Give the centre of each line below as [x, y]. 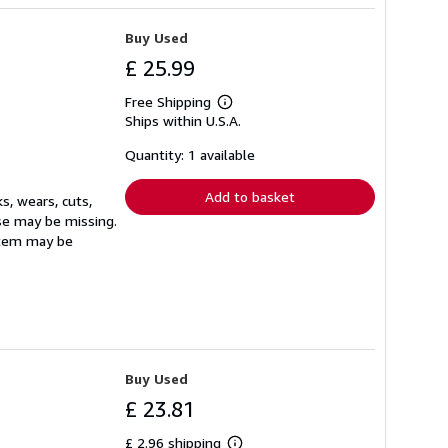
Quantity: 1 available [190, 154]
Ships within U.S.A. [183, 120]
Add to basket [250, 196]
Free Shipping [168, 101]
